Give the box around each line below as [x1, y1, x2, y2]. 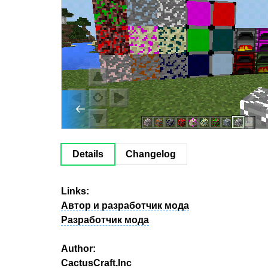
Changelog [126, 149, 176, 160]
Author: [61, 243, 96, 254]
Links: [61, 186, 89, 197]
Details [72, 149, 103, 160]
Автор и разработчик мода [61, 200, 189, 211]
